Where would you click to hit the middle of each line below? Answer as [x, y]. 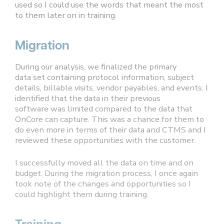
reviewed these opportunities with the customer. [105, 140]
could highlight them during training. [82, 194]
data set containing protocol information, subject [104, 77]
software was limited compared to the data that [104, 109]
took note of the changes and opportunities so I [103, 184]
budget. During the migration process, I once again [106, 173]
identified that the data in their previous [88, 98]
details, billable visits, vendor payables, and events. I [111, 88]
